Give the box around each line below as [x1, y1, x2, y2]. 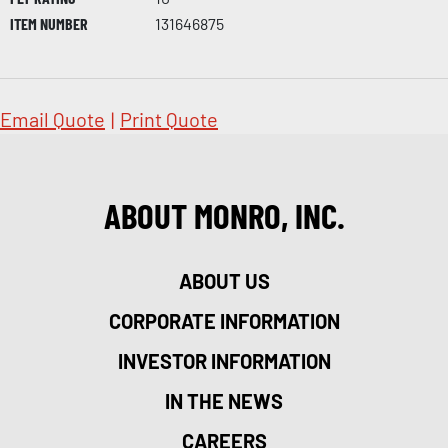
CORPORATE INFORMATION [108, 308, 340, 333]
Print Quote [120, 106, 218, 131]
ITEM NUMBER [10, 13, 88, 33]
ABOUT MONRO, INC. [103, 193, 345, 236]
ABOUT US [178, 268, 270, 293]
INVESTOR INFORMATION [117, 348, 331, 373]
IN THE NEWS [165, 388, 283, 413]
